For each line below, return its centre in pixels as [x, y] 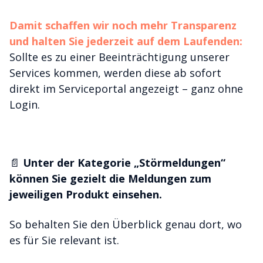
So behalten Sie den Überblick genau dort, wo [126, 224]
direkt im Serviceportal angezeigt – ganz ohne [126, 89]
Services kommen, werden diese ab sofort [115, 73]
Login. [26, 104]
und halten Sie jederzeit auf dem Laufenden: [126, 41]
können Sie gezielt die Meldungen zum [110, 178]
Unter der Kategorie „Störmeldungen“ [124, 163]
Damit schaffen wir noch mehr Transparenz [123, 25]
